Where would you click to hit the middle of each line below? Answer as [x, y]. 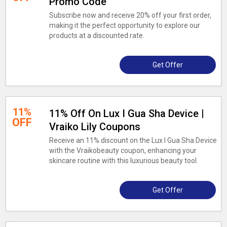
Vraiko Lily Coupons [94, 127]
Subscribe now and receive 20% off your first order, [130, 15]
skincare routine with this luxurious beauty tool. [123, 161]
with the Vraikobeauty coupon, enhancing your [123, 150]
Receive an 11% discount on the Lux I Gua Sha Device [133, 140]
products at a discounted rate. [97, 35]
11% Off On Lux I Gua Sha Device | [126, 113]
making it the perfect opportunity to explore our [124, 25]
